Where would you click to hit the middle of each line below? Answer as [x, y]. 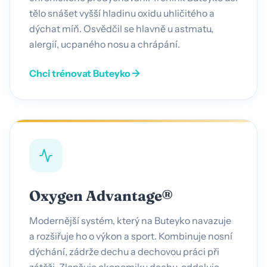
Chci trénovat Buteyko [80, 73]
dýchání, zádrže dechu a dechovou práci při [124, 251]
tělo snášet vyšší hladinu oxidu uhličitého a [122, 13]
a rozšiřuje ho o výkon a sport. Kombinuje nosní [131, 236]
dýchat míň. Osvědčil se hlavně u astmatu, [121, 28]
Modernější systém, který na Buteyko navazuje [130, 220]
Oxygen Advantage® [101, 195]
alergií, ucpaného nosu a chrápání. [105, 44]
